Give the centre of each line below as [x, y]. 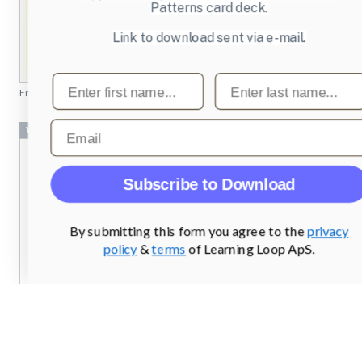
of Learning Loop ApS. [250, 249]
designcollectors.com [93, 297]
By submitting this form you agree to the [189, 231]
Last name [247, 80]
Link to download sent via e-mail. [209, 38]
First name [86, 80]
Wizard [43, 129]
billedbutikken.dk [82, 92]
